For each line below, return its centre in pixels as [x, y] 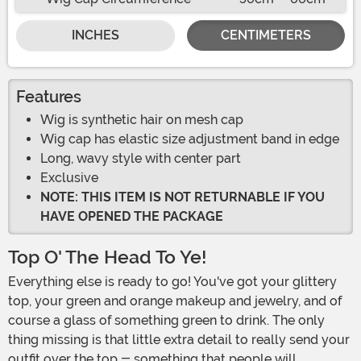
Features [49, 97]
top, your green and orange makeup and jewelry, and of [175, 301]
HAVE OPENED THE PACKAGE [132, 217]
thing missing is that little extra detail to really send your [179, 340]
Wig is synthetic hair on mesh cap [142, 120]
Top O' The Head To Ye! [108, 258]
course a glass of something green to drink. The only [166, 321]
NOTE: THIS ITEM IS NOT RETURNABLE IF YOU [183, 197]
